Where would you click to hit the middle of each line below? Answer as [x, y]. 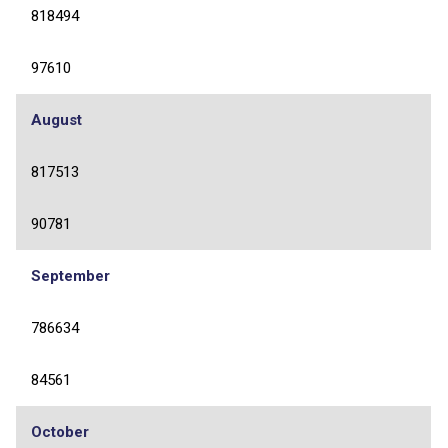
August [56, 119]
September [70, 275]
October [60, 431]
